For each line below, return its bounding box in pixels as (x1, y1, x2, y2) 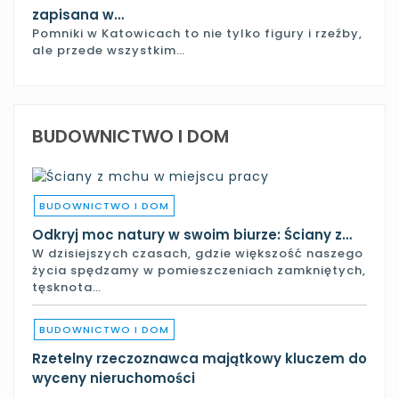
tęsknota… (32, 278, 102, 296)
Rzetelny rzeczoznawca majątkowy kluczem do (32, 348, 367, 368)
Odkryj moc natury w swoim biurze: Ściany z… (32, 224, 352, 244)
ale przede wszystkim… (32, 41, 185, 59)
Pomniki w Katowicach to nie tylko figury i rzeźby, (32, 24, 362, 42)
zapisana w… (32, 4, 124, 24)
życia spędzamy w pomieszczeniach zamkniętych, (32, 261, 366, 279)
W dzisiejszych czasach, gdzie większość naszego (32, 244, 363, 262)
